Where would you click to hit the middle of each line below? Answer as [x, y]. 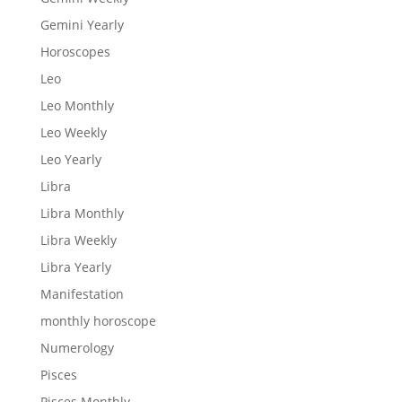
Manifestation [82, 293]
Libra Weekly [78, 240]
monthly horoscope [98, 320]
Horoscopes [75, 51]
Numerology [77, 347]
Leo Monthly [77, 105]
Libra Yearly [75, 267]
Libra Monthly [82, 213]
